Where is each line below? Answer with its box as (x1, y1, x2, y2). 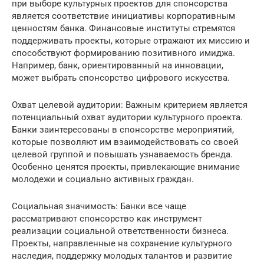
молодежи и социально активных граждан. (12, 174, 194, 184)
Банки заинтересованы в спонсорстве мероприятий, (12, 124, 234, 135)
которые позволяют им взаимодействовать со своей (12, 137, 239, 147)
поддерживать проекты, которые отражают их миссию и (12, 35, 250, 46)
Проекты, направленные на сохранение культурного (12, 238, 232, 249)
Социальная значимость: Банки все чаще (12, 201, 186, 212)
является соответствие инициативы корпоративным (12, 11, 235, 21)
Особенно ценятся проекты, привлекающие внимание (12, 161, 240, 172)
